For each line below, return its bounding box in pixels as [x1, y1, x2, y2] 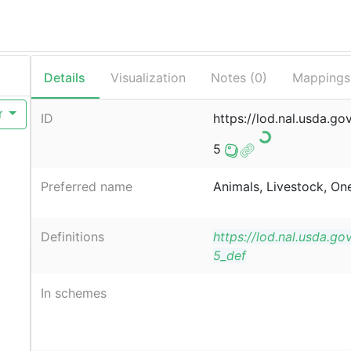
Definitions [40, 229, 104, 245]
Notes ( [210, 70, 255, 85]
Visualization [110, 70, 186, 85]
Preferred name [40, 179, 132, 195]
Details [43, 70, 85, 85]
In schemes [40, 285, 107, 302]
